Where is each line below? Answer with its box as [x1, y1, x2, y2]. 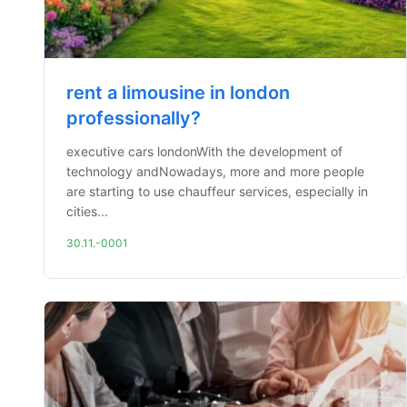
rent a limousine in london [66, 82, 290, 104]
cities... [66, 203, 108, 219]
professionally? [66, 107, 201, 129]
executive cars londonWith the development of [66, 144, 342, 159]
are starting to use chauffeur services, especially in [66, 184, 368, 199]
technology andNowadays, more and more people [66, 164, 364, 179]
